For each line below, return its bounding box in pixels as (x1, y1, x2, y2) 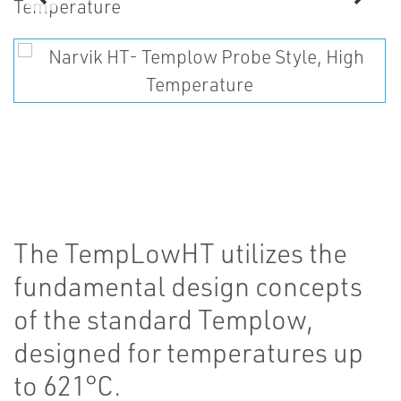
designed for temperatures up (13, 336, 363, 369)
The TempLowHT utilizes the (13, 236, 347, 269)
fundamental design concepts (13, 269, 363, 303)
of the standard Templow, (13, 303, 313, 336)
